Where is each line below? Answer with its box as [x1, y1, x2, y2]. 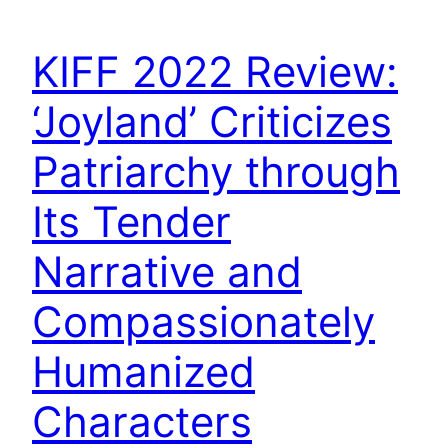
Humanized [32, 345, 255, 397]
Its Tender [32, 195, 231, 247]
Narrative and [32, 245, 302, 297]
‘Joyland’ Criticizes [32, 95, 392, 147]
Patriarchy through [32, 145, 400, 197]
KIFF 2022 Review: [32, 45, 398, 97]
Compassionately [32, 295, 375, 347]
